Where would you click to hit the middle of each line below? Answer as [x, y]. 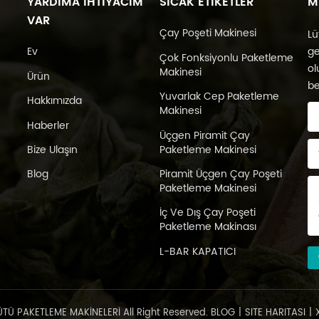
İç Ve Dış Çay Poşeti [207, 213]
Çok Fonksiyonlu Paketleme [226, 58]
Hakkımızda [54, 101]
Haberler [48, 125]
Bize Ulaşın [52, 150]
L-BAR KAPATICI [197, 251]
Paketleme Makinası [208, 227]
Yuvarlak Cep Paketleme [219, 97]
